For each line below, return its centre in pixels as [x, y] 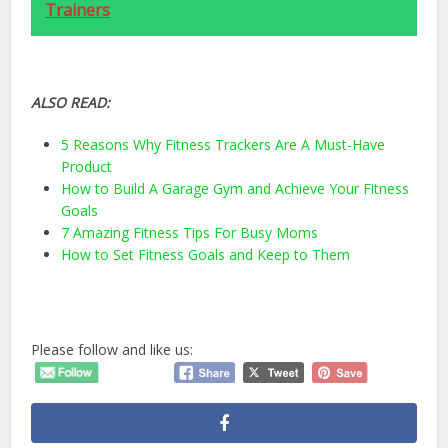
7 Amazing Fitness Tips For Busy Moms [190, 233]
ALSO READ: [71, 103]
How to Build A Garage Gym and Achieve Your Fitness [235, 189]
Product [87, 167]
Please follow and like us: [112, 350]
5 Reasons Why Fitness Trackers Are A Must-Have [223, 145]
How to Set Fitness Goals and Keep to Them [206, 255]
